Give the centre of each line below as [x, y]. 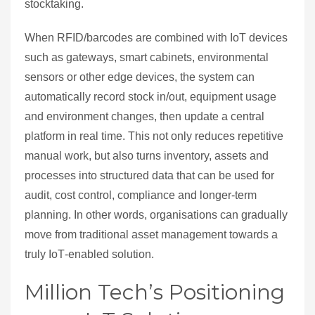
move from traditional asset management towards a [151, 235]
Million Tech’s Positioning [155, 292]
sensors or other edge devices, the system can [140, 77]
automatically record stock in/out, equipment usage [150, 97]
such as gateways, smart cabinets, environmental [147, 58]
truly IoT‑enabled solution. [89, 255]
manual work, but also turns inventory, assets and [147, 156]
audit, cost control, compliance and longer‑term [141, 195]
